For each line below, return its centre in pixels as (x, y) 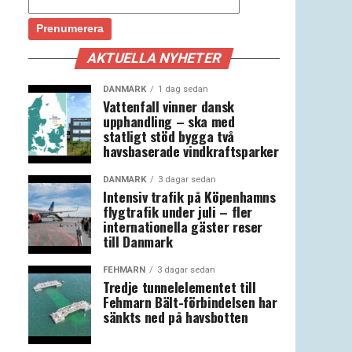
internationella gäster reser (183, 226)
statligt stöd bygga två (169, 136)
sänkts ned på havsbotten (176, 317)
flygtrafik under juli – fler (178, 211)
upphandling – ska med (169, 121)
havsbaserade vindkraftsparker (191, 151)
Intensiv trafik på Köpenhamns (189, 196)
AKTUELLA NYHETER (154, 58)
